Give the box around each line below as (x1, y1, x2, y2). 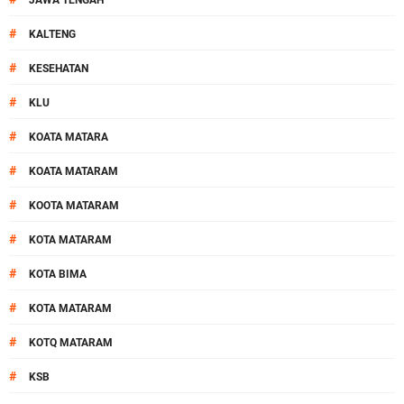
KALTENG (29, 28, 76, 41)
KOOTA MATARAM (29, 199, 119, 212)
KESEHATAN (29, 62, 88, 75)
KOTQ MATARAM (29, 336, 113, 349)
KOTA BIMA (29, 268, 87, 280)
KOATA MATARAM (29, 165, 118, 178)
